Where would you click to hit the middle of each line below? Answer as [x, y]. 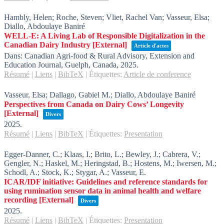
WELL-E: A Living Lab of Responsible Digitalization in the [104, 36]
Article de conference [157, 74]
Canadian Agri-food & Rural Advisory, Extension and [109, 56]
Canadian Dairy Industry [47, 45]
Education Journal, [34, 65]
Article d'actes [151, 45]
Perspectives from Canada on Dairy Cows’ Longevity [94, 104]
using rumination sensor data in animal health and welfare [102, 191]
